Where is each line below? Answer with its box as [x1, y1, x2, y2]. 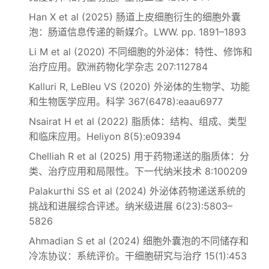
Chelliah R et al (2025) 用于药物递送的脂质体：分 [29, 150, 249, 162]
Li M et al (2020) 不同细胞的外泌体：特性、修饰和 [29, 46, 252, 58]
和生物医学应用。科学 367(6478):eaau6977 [29, 95, 223, 107]
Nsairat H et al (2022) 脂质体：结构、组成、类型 [29, 115, 247, 127]
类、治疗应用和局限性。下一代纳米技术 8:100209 [29, 165, 247, 177]
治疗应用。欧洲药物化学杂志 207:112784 [29, 61, 208, 73]
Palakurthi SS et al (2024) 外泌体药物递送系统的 [29, 185, 246, 197]
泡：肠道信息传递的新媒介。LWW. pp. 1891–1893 [29, 26, 246, 38]
